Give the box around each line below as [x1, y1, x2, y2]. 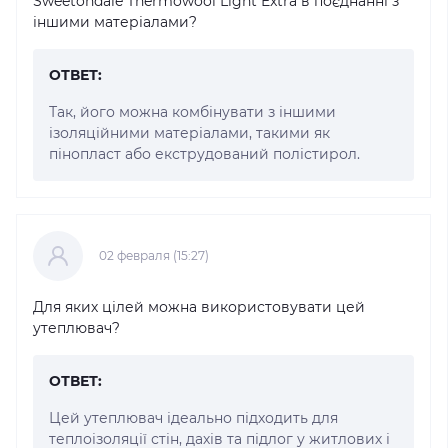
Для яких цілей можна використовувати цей [33, 297, 365, 316]
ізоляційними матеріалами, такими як [49, 123, 330, 142]
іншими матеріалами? [33, 12, 197, 31]
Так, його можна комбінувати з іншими [49, 102, 336, 121]
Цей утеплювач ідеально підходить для [49, 408, 338, 427]
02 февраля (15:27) [99, 247, 209, 263]
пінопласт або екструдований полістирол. [49, 144, 360, 163]
